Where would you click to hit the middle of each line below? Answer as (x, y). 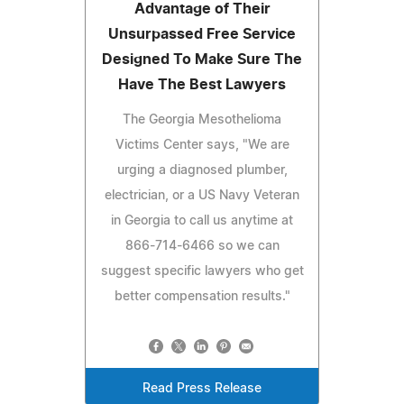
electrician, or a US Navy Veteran (202, 195)
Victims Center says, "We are (202, 145)
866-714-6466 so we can (202, 246)
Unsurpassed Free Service (202, 34)
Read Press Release (202, 388)
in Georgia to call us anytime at (202, 220)
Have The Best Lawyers (202, 84)
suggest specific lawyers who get (202, 271)
